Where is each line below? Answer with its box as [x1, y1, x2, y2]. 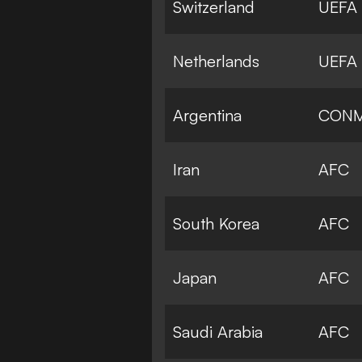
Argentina [173, 104, 242, 125]
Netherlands [173, 50, 259, 71]
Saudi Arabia [173, 321, 263, 342]
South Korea [173, 213, 259, 234]
